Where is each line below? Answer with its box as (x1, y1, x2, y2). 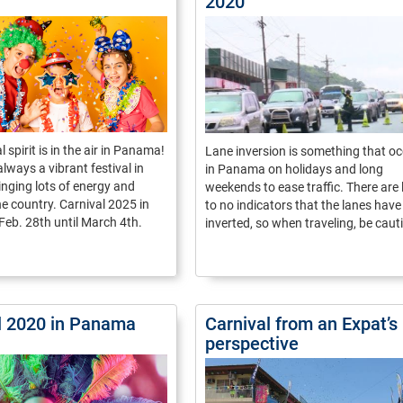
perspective (205, 333, 299, 354)
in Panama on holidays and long (205, 162, 383, 176)
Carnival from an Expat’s (205, 313, 398, 335)
